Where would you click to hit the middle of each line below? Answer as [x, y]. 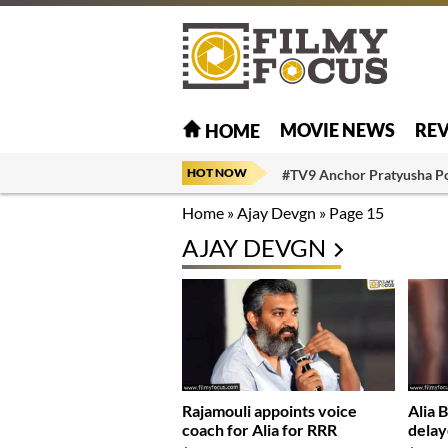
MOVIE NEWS [337, 129]
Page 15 [356, 212]
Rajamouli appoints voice [269, 411]
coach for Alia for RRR [259, 430]
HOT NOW [217, 172]
